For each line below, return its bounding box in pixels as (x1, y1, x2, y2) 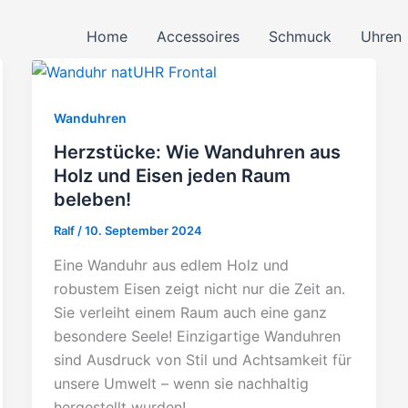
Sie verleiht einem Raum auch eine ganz (53, 303, 327, 322)
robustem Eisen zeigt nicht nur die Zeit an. (53, 280, 345, 299)
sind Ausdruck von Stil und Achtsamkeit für (53, 351, 352, 370)
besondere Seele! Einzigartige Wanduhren (53, 327, 341, 346)
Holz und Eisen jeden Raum (53, 165, 291, 188)
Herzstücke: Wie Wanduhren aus (53, 141, 341, 164)
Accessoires (157, 27, 240, 46)
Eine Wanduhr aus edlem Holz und (53, 256, 289, 275)
